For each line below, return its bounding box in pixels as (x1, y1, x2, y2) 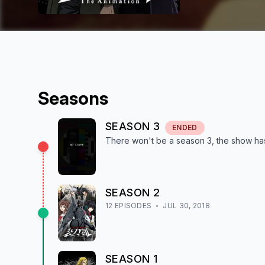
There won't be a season (105, 135, 207, 146)
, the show (212, 135, 252, 146)
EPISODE (112, 201, 147, 210)
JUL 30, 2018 (163, 201, 210, 210)
